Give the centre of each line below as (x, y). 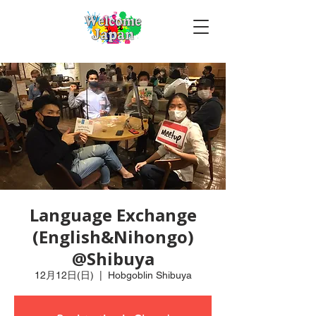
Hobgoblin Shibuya (150, 275)
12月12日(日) (64, 275)
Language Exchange (113, 215)
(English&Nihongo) (113, 237)
